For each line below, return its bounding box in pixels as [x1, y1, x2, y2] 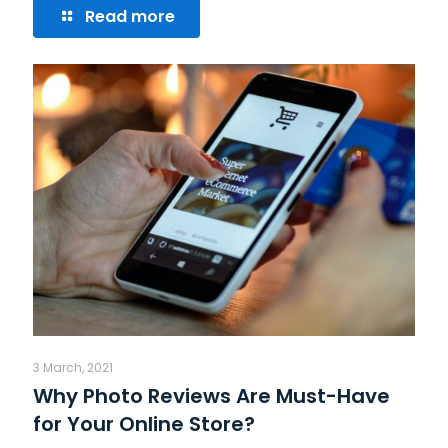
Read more [85, 5, 175, 29]
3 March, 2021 [33, 358, 113, 376]
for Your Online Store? [33, 409, 255, 438]
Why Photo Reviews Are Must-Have [33, 381, 390, 410]
